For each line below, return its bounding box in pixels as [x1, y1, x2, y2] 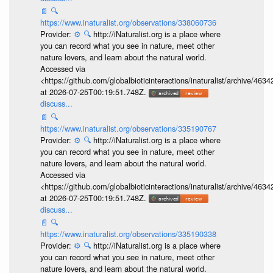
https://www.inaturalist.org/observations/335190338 [40, 228, 216, 240]
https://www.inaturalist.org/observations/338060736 [40, 16, 216, 29]
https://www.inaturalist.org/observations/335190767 [40, 122, 216, 134]
